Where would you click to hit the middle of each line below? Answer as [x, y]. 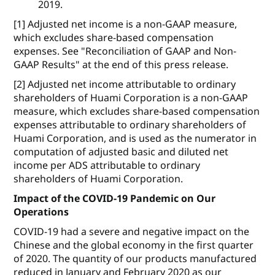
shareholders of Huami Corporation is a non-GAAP [131, 98]
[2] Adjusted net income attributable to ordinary [125, 84]
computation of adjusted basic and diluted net [121, 152]
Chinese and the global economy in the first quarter [134, 245]
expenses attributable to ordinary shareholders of [130, 125]
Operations [41, 212]
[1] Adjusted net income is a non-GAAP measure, [126, 24]
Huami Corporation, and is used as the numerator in [135, 138]
